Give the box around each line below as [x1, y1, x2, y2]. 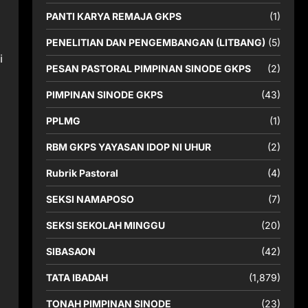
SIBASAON [45, 245, 96, 257]
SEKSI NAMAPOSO [45, 193, 134, 205]
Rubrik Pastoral [45, 167, 118, 179]
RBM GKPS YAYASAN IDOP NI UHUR [45, 141, 211, 153]
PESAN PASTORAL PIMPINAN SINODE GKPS [45, 63, 251, 74]
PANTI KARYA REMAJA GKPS [45, 10, 181, 22]
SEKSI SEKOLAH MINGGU [45, 219, 165, 231]
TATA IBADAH [45, 272, 108, 283]
